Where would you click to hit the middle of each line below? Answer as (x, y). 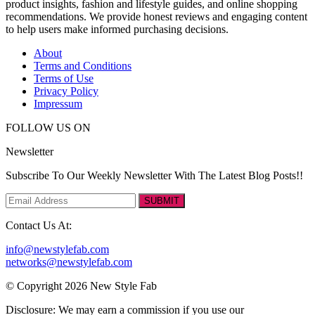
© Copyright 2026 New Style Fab (81, 286)
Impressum (58, 104)
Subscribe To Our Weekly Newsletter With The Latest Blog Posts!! (154, 175)
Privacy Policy (66, 91)
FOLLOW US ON (48, 128)
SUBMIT (162, 201)
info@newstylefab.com (57, 249)
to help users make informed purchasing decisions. (117, 29)
